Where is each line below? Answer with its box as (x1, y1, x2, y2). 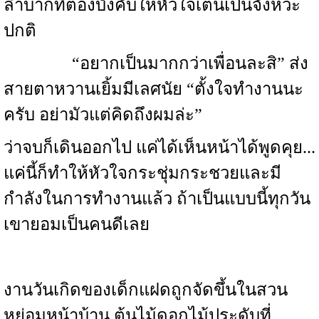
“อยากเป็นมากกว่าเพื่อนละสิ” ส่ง (4, 54, 308, 73)
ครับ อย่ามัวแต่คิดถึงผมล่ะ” (4, 105, 202, 124)
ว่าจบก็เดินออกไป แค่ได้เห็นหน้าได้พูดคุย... (4, 138, 315, 157)
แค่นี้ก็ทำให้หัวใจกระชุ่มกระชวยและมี (4, 164, 281, 182)
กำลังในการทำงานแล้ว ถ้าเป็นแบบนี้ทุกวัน (4, 189, 310, 208)
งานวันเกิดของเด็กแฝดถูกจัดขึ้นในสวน (4, 281, 288, 299)
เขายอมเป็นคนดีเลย (4, 215, 150, 234)
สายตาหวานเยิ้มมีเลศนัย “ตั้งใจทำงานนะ (4, 80, 303, 98)
